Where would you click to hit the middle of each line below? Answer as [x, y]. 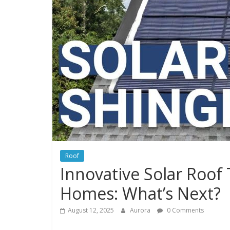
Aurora [141, 210]
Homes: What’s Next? [140, 194]
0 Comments [185, 210]
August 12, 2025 [91, 210]
